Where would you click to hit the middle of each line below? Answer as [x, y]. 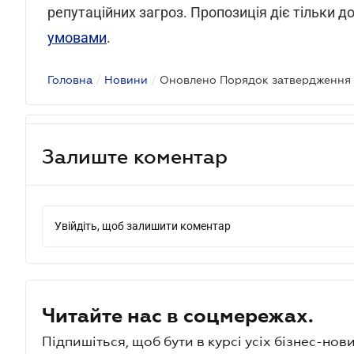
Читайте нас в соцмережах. [178, 315]
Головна [70, 80]
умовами [77, 38]
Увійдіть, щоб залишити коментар [143, 226]
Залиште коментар [135, 156]
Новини [126, 80]
